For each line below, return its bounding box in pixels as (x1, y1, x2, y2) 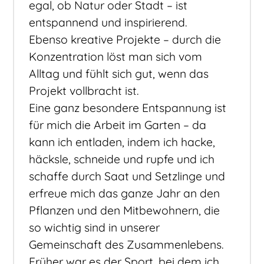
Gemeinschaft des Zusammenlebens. (29, 237, 225, 252)
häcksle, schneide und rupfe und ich (29, 152, 215, 167)
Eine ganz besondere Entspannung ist (29, 101, 227, 115)
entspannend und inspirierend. (29, 15, 188, 30)
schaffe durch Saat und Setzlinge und (29, 169, 226, 184)
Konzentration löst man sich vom (29, 49, 203, 64)
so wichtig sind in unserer (29, 220, 160, 235)
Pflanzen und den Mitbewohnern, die (29, 203, 220, 218)
